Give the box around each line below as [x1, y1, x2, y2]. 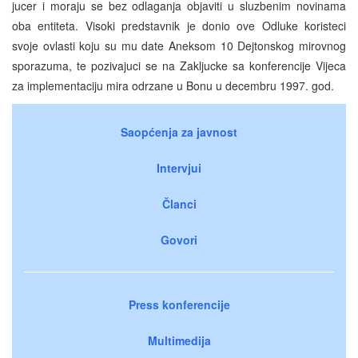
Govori [161, 231, 197, 248]
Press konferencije [128, 296, 230, 312]
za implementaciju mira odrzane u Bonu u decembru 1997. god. [12, 77, 334, 93]
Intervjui [157, 159, 201, 176]
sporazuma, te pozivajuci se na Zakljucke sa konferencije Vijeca [12, 57, 346, 74]
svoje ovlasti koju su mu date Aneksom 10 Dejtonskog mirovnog [12, 37, 346, 54]
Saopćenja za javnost [121, 123, 237, 140]
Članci [161, 195, 197, 212]
